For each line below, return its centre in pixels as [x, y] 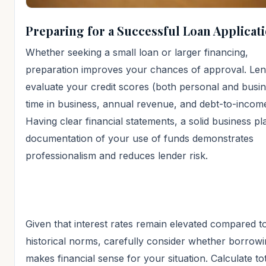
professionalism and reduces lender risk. [117, 155]
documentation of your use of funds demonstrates [140, 138]
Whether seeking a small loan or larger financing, [137, 52]
